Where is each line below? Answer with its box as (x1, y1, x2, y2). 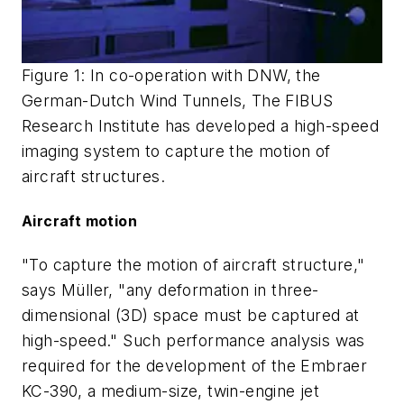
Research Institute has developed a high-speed (22, 115, 379, 135)
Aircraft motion (22, 211, 137, 230)
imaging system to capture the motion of (22, 141, 331, 161)
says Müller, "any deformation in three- (22, 280, 319, 300)
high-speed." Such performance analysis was (22, 331, 365, 351)
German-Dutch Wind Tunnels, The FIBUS (22, 90, 334, 110)
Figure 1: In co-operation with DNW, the (22, 65, 321, 85)
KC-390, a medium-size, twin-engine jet (22, 381, 320, 401)
